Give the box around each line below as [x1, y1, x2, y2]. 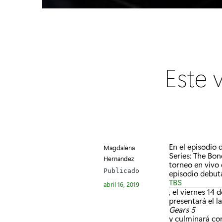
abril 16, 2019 [103, 179, 139, 188]
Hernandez [103, 154, 134, 163]
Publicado [103, 167, 139, 175]
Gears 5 [169, 204, 195, 215]
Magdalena [103, 143, 135, 152]
